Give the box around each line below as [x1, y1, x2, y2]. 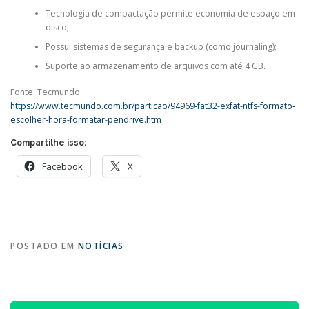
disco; [45, 21, 69, 33]
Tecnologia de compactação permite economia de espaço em [45, 7, 295, 19]
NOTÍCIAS [77, 239, 124, 252]
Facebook [42, 160, 83, 173]
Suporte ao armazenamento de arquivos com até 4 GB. [45, 59, 266, 72]
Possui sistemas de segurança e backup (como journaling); [45, 40, 277, 52]
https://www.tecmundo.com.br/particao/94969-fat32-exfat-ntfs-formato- [10, 100, 295, 112]
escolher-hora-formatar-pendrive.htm [10, 114, 161, 126]
